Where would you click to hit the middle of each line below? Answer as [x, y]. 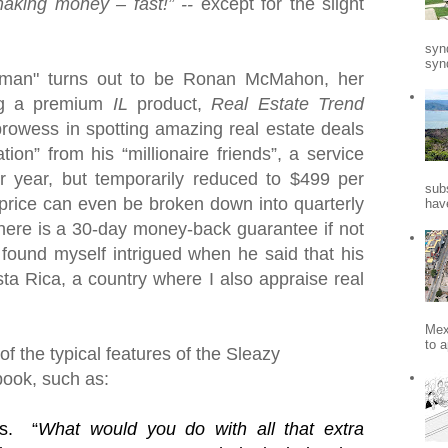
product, [169, 104]
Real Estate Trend [288, 104]
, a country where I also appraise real [212, 279]
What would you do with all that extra [201, 429]
